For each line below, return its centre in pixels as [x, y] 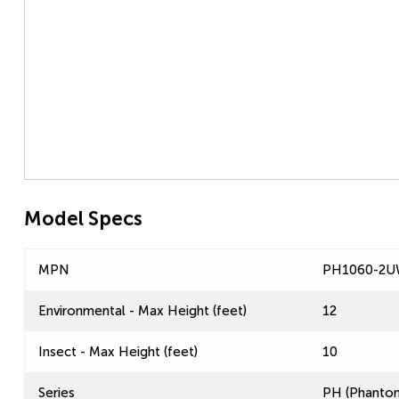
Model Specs [83, 219]
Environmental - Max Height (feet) [142, 311]
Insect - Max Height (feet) [118, 352]
